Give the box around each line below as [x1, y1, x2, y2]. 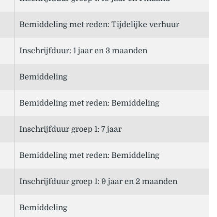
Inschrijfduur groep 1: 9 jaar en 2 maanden [19, 177, 177, 186]
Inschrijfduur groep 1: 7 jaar [19, 125, 122, 134]
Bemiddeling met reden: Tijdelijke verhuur [19, 20, 179, 30]
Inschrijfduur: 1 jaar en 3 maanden [19, 46, 147, 56]
